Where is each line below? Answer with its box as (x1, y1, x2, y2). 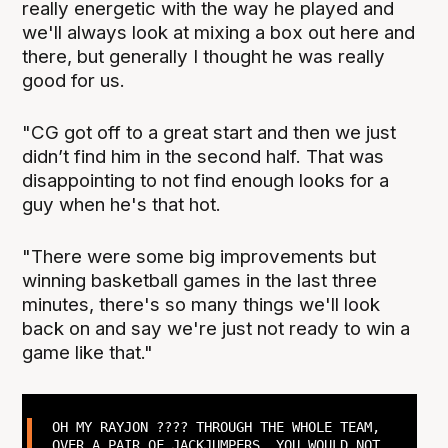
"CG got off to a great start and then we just (22, 121, 397, 145)
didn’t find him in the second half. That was (22, 145, 385, 169)
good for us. (22, 69, 131, 93)
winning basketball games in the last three (22, 269, 378, 293)
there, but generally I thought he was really (22, 45, 386, 69)
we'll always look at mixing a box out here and (22, 21, 416, 45)
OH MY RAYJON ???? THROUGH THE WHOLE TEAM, (51, 419, 380, 435)
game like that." (22, 341, 154, 365)
